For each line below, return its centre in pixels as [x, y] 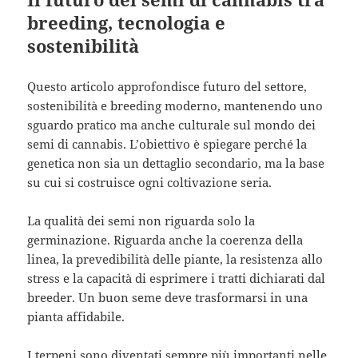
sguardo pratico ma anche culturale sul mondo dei [172, 125]
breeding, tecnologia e [127, 23]
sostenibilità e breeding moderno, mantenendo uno [175, 106]
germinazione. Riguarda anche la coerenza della [165, 240]
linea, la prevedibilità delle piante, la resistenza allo [175, 259]
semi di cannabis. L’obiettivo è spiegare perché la [167, 144]
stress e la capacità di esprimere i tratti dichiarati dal [177, 278]
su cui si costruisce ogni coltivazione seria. [150, 183]
